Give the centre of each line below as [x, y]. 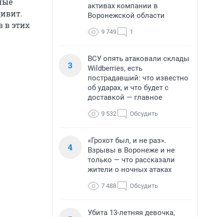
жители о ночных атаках [130, 170]
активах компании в [123, 6]
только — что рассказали [131, 160]
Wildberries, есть [115, 68]
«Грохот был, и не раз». [127, 140]
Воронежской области [126, 15]
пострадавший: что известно [138, 78]
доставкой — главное [125, 97]
